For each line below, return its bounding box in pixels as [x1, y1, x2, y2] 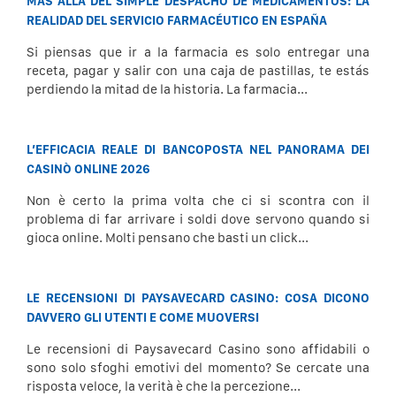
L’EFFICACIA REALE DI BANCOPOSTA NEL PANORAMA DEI [27, 142, 369, 156]
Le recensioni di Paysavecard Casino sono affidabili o [27, 341, 369, 357]
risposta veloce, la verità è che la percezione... [27, 378, 301, 394]
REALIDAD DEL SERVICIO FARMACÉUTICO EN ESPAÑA [27, 13, 327, 27]
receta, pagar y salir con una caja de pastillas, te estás [27, 63, 369, 79]
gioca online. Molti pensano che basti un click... [27, 230, 308, 246]
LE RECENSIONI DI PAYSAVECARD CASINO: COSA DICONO [27, 291, 369, 305]
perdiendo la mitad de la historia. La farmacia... [27, 81, 308, 97]
